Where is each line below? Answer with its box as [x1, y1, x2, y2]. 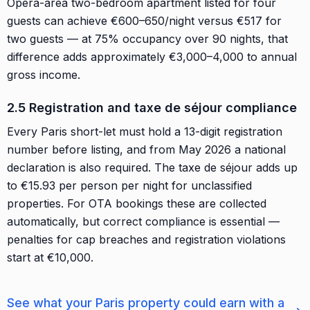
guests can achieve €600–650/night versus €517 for [7, 13, 282, 28]
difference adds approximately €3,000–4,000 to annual [7, 49, 297, 64]
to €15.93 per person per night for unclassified [7, 178, 252, 192]
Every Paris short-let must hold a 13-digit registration [7, 124, 282, 138]
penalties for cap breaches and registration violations [7, 232, 286, 246]
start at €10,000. [7, 250, 93, 264]
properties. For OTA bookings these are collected [7, 196, 266, 210]
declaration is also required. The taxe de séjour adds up [7, 160, 298, 174]
